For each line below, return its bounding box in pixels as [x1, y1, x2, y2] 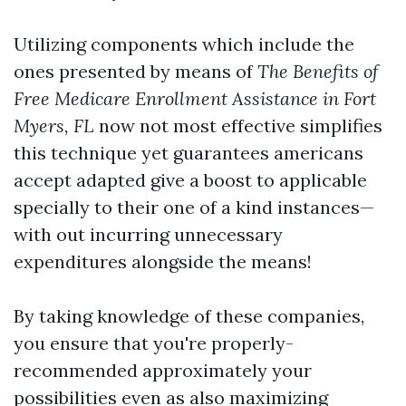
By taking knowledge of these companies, [14, 304, 364, 327]
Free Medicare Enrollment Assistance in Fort [14, 87, 376, 110]
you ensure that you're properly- [14, 332, 294, 354]
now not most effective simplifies [94, 114, 382, 137]
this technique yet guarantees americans [14, 141, 363, 164]
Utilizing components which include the [14, 33, 354, 55]
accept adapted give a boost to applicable [14, 169, 367, 191]
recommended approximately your [14, 359, 312, 382]
